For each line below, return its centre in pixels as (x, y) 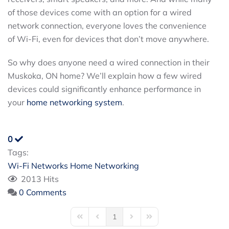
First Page (91, 221)
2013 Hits (38, 179)
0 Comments (43, 192)
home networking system (74, 102)
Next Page (144, 221)
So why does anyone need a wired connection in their (109, 62)
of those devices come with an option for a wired (100, 12)
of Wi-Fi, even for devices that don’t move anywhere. (108, 39)
